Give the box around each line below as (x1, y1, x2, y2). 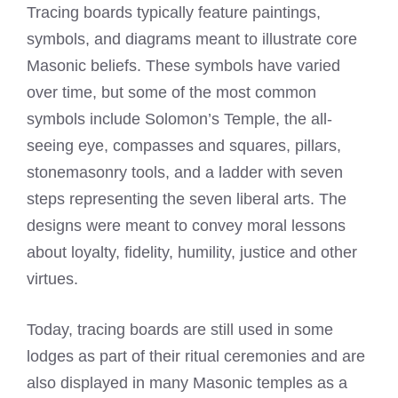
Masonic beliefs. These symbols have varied (27, 57, 340, 75)
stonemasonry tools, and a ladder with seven (27, 163, 343, 181)
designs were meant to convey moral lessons (27, 217, 346, 235)
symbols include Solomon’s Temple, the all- (27, 110, 332, 128)
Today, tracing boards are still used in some (27, 321, 333, 338)
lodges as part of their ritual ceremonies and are (27, 347, 365, 365)
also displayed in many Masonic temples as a (27, 374, 347, 392)
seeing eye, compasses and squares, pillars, (27, 137, 341, 155)
